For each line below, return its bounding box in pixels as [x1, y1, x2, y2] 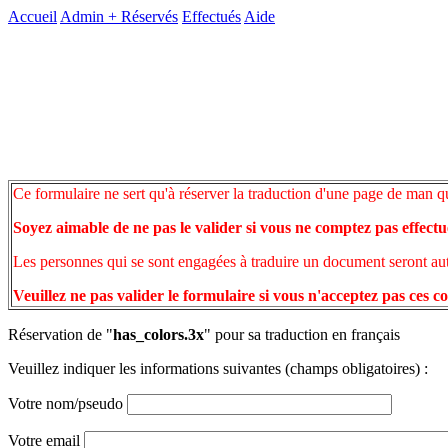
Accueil [8, 8, 57, 25]
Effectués [182, 8, 241, 25]
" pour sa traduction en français [204, 325, 400, 343]
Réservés [121, 8, 178, 25]
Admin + [60, 8, 121, 25]
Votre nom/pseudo [8, 394, 127, 412]
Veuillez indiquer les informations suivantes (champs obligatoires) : [8, 359, 428, 377]
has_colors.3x [113, 325, 204, 343]
